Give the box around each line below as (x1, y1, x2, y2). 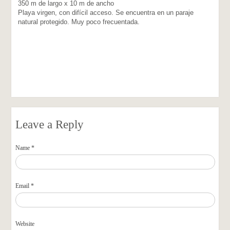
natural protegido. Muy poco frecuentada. (18, 18, 140, 26)
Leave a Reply (15, 118, 84, 131)
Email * (15, 182, 34, 189)
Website (15, 220, 35, 227)
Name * (15, 144, 35, 151)
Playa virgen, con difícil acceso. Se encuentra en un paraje (18, 9, 194, 16)
